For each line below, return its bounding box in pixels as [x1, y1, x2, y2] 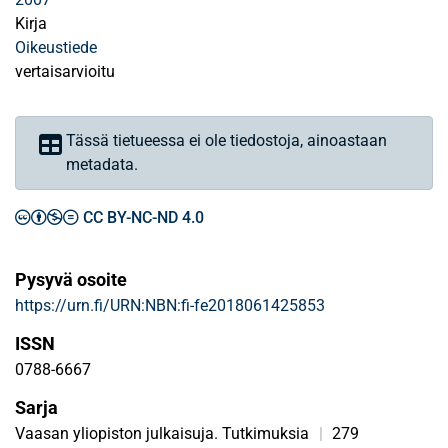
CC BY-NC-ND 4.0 [83, 208, 204, 227]
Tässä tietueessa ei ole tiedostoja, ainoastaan [66, 131, 387, 150]
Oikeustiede [15, 38, 97, 57]
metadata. [66, 155, 138, 174]
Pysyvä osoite [15, 269, 127, 290]
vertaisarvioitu [15, 62, 115, 81]
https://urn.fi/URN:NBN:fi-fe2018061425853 [15, 296, 325, 315]
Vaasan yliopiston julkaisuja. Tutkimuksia [15, 424, 309, 443]
